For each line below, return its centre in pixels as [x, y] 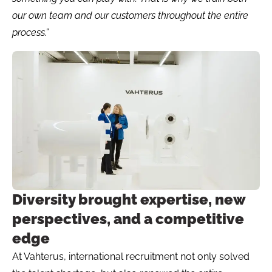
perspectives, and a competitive [128, 219]
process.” [30, 32]
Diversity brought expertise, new [129, 199]
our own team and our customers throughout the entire [130, 15]
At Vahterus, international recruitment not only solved [131, 256]
